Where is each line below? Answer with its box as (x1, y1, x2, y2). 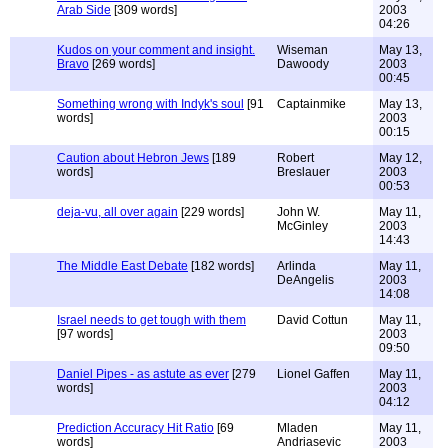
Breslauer (277, 165, 330, 179)
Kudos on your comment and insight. (57, 43, 255, 57)
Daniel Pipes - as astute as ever (57, 367, 229, 381)
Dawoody (277, 57, 329, 71)
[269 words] (89, 57, 155, 71)
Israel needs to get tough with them (57, 313, 246, 327)
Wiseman (277, 43, 328, 57)
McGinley (277, 219, 328, 233)
